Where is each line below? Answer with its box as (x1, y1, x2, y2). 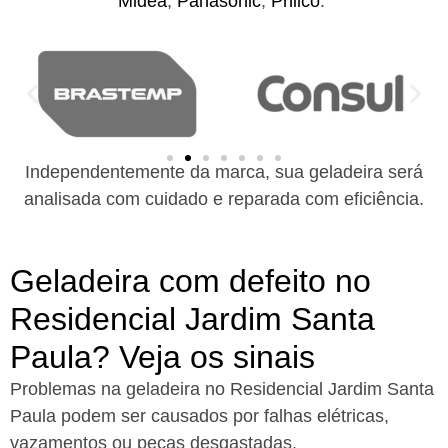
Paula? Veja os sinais (10, 338, 315, 375)
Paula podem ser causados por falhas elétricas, (10, 405, 389, 426)
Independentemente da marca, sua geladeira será (25, 162, 423, 183)
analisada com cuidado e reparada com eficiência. (24, 189, 424, 210)
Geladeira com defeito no (10, 262, 371, 299)
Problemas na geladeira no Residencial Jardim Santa (10, 378, 434, 399)
